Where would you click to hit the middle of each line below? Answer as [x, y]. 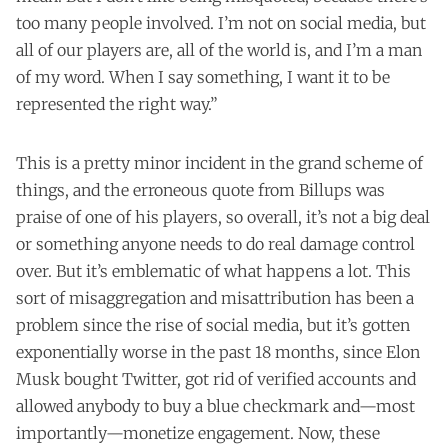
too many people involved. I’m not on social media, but [221, 22]
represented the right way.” [117, 103]
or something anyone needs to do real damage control [215, 243]
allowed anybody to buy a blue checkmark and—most [215, 405]
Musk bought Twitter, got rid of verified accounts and [216, 378]
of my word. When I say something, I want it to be [203, 76]
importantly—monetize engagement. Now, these [198, 432]
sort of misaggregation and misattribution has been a [215, 297]
